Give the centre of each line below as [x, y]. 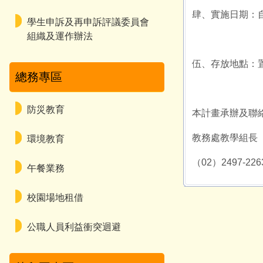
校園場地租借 [55, 198]
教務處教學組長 [225, 138]
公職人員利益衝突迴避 [74, 227]
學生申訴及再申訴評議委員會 [88, 22]
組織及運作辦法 [60, 36]
